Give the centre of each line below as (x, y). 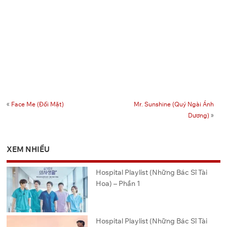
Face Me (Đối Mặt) (38, 104)
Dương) (198, 116)
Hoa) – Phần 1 (118, 183)
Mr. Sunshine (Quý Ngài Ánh (174, 104)
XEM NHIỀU (28, 149)
